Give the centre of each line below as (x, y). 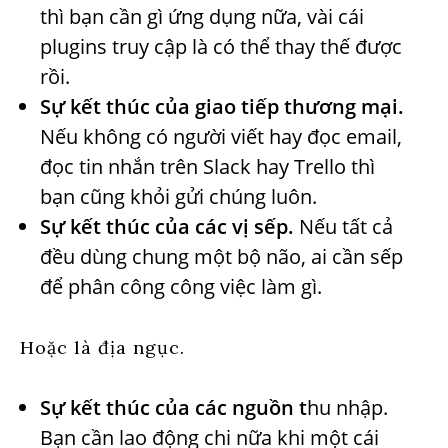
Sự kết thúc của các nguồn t (173, 407)
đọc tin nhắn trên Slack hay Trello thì (207, 166)
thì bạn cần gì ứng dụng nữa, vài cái (202, 16)
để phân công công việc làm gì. (181, 286)
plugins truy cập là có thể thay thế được (221, 46)
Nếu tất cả (343, 226)
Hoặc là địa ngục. (102, 347)
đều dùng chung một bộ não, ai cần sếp (221, 256)
